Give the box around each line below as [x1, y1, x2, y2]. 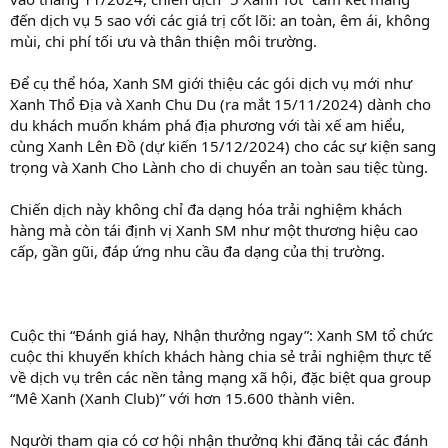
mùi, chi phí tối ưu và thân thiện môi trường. [10, 30, 317, 51]
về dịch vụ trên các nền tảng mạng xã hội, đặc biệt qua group [10, 366, 431, 387]
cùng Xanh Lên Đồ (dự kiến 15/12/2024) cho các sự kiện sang [10, 135, 436, 156]
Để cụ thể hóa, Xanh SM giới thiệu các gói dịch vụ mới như [10, 72, 412, 93]
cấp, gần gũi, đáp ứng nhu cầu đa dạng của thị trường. [10, 240, 385, 261]
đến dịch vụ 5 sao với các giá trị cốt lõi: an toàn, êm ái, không [10, 9, 430, 30]
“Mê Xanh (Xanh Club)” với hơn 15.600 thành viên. [10, 387, 355, 408]
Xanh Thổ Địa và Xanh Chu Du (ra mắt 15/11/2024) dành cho [10, 93, 431, 114]
